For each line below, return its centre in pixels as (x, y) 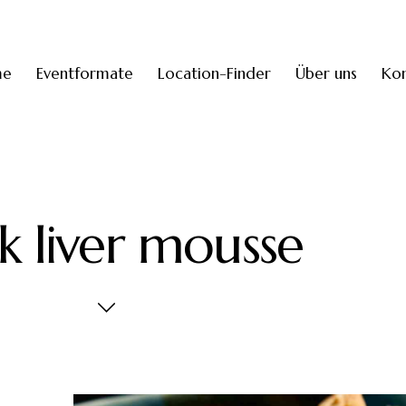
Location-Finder (214, 73)
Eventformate (84, 73)
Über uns (327, 73)
